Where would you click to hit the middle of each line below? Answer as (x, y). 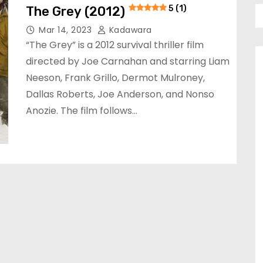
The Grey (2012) (75, 11)
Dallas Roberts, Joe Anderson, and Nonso (120, 94)
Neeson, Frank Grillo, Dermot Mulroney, (115, 77)
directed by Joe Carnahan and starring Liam (128, 61)
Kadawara (129, 30)
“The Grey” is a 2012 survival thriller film (115, 45)
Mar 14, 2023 (67, 30)
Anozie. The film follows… (82, 110)
